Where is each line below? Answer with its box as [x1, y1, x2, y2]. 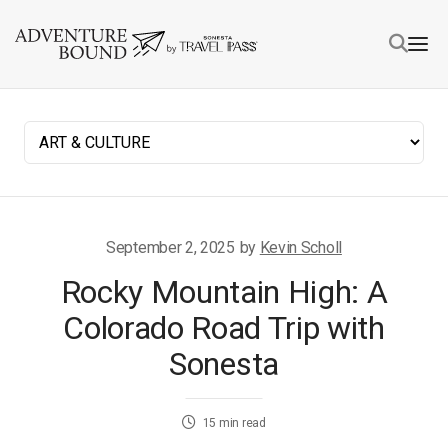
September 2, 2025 [106, 238, 235, 257]
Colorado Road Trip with [63, 309, 385, 347]
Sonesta [169, 345, 279, 383]
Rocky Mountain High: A [60, 273, 388, 311]
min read [218, 416, 266, 430]
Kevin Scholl [259, 238, 342, 257]
